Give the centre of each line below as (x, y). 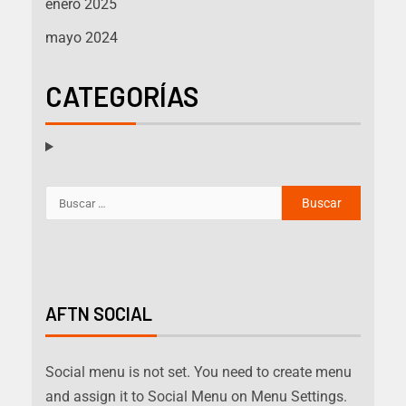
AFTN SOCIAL (99, 314)
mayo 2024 (82, 38)
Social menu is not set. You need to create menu (198, 372)
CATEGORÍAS (122, 97)
